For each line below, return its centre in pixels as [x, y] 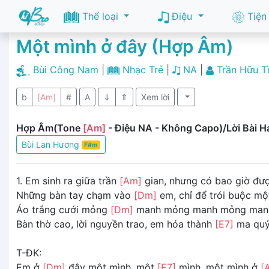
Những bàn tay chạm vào [75, 195]
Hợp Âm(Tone [50, 128]
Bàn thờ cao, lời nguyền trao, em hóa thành [116, 224]
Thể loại [100, 16]
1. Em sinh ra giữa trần [68, 180]
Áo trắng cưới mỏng [63, 209]
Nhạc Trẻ [143, 70]
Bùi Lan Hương [52, 144]
